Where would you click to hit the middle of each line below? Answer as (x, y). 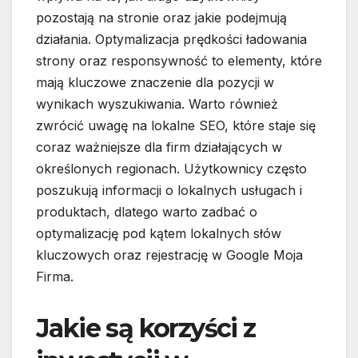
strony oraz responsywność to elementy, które (179, 61)
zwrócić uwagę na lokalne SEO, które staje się (176, 126)
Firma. (55, 277)
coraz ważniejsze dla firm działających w (159, 147)
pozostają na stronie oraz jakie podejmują (161, 18)
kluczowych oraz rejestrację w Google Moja (169, 255)
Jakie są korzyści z (146, 328)
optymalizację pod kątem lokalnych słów (159, 234)
